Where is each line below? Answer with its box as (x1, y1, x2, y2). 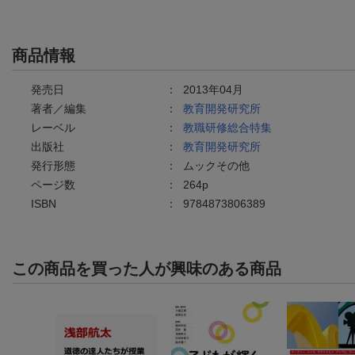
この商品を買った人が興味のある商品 (12, 259, 281, 277)
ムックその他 (183, 158, 250, 172)
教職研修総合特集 (183, 120, 272, 134)
